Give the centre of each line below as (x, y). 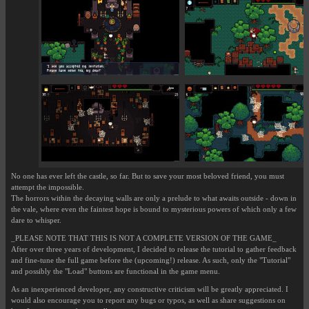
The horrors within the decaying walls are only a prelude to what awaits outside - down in (154, 198)
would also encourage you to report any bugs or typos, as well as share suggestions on (148, 300)
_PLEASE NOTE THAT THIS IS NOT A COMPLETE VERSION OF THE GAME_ (144, 238)
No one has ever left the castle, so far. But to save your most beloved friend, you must (148, 176)
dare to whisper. (36, 220)
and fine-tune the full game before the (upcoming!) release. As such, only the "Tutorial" (151, 260)
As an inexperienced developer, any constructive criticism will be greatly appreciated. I (150, 289)
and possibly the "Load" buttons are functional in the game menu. (116, 271)
